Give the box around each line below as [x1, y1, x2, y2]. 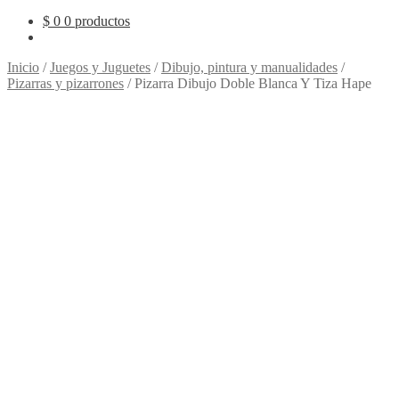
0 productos [64, 13, 130, 28]
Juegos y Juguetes [50, 60, 151, 75]
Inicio [7, 60, 39, 75]
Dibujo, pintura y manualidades [161, 60, 338, 75]
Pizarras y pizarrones [7, 76, 124, 91]
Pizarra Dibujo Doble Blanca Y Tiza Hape [134, 76, 371, 91]
